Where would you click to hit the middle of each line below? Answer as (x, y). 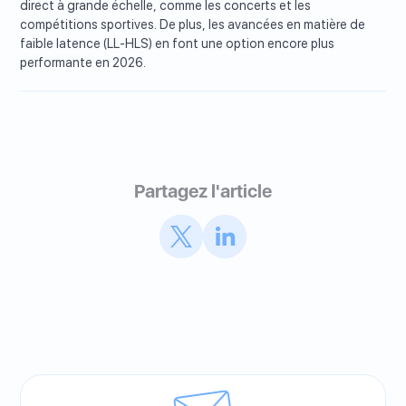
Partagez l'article (203, 192)
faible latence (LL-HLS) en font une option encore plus (178, 44)
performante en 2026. (83, 63)
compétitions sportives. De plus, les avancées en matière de (193, 25)
